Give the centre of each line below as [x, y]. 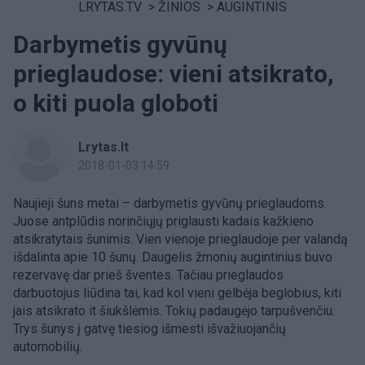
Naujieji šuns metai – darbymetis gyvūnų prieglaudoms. [170, 203]
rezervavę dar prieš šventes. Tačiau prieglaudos [148, 275]
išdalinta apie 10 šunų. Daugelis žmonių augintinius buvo [173, 257]
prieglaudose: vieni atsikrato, [174, 74]
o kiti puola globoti [116, 103]
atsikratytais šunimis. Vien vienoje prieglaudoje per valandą [180, 239]
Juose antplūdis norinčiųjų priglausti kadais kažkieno [163, 221]
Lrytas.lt [103, 147]
